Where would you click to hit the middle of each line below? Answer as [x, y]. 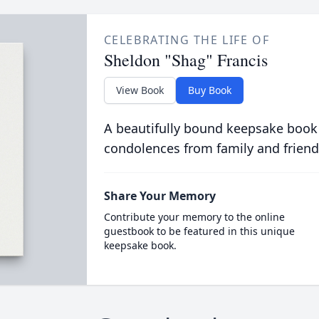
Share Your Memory [159, 196]
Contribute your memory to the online [194, 217]
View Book [140, 90]
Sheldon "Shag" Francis [185, 60]
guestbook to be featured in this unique [199, 231]
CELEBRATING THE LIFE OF [187, 40]
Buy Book [209, 90]
